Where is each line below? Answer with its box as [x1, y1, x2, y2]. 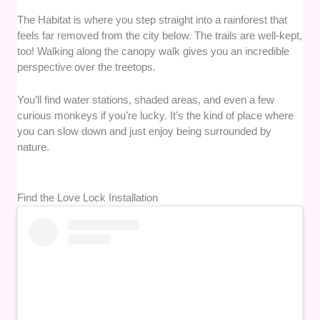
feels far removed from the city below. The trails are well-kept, [17, 29, 303, 42]
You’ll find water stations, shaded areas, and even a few [17, 94, 275, 106]
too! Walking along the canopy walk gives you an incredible [17, 45, 290, 58]
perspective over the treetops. [17, 61, 156, 74]
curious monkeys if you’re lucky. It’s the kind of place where [17, 109, 294, 122]
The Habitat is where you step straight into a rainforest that [17, 14, 288, 26]
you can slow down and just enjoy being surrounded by [17, 125, 272, 138]
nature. [17, 141, 50, 154]
